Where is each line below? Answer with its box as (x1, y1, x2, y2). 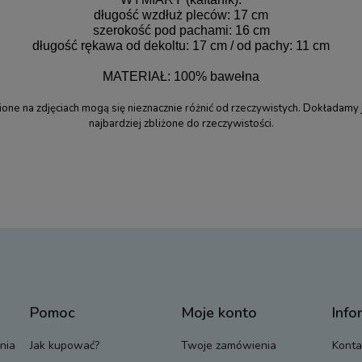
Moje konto (180, 302, 257, 322)
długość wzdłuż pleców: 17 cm (94, 7, 269, 22)
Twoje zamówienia (180, 337, 276, 353)
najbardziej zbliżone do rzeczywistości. (88, 116, 274, 131)
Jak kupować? (30, 337, 100, 353)
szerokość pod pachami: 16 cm (92, 23, 270, 37)
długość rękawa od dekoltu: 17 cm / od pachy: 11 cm (32, 38, 330, 53)
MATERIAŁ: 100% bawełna (103, 69, 260, 83)
